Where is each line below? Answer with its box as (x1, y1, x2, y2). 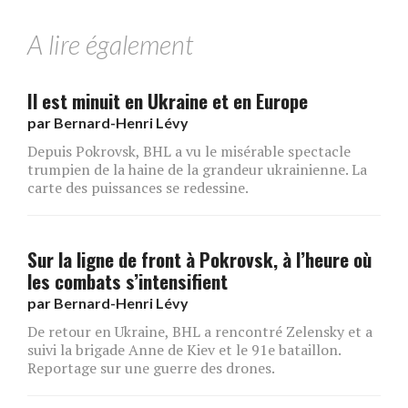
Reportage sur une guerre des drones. (27, 357, 275, 378)
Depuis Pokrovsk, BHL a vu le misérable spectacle (27, 140, 351, 161)
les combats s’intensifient (27, 266, 228, 295)
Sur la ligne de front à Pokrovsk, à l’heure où (27, 244, 372, 273)
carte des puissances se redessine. (27, 177, 249, 198)
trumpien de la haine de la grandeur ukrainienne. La (27, 158, 367, 179)
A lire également (27, 28, 193, 60)
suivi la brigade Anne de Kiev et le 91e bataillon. (27, 339, 341, 360)
